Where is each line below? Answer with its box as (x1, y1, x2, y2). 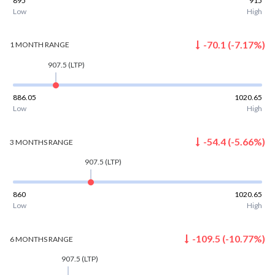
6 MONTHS (9, 234, 47, 244)
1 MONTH (9, 40, 44, 50)
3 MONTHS (9, 137, 47, 147)
